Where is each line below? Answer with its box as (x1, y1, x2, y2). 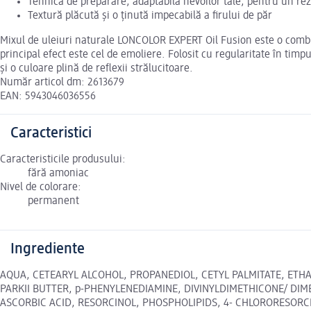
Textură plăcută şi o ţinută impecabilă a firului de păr (28, 10, 272, 22)
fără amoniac (28, 168, 89, 180)
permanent (28, 196, 79, 208)
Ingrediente (10, 242, 85, 258)
